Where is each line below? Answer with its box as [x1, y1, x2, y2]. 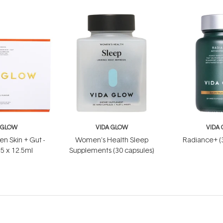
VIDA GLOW [95, 123, 128, 131]
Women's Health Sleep [75, 135, 148, 144]
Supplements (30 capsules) [69, 145, 154, 155]
